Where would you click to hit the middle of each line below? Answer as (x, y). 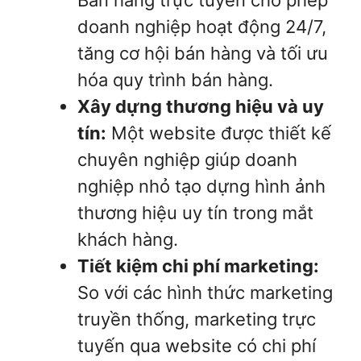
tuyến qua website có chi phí (197, 346)
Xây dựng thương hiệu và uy (201, 107)
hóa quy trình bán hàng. (175, 80)
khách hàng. (128, 240)
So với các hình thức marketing (205, 293)
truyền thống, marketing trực (197, 320)
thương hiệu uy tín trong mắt (195, 213)
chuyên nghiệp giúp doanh (187, 160)
